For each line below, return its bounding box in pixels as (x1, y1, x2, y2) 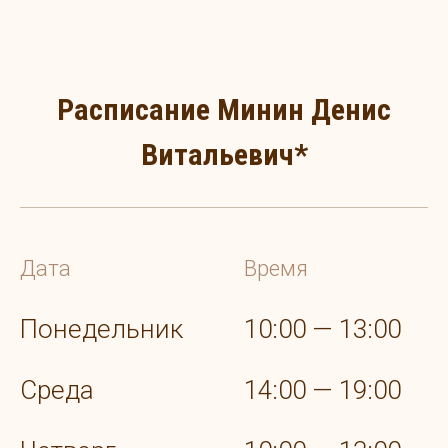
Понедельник (20, 314, 183, 345)
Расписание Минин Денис (57, 92, 391, 128)
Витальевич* (140, 137, 308, 173)
